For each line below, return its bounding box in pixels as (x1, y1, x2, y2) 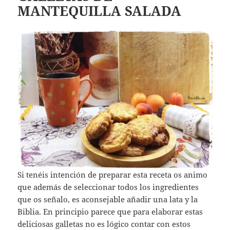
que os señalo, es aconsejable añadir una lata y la (17, 194, 198, 205)
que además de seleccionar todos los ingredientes (17, 182, 199, 193)
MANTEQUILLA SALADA (17, 2, 182, 21)
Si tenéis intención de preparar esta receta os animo (17, 169, 208, 180)
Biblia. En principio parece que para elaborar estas (17, 206, 203, 217)
